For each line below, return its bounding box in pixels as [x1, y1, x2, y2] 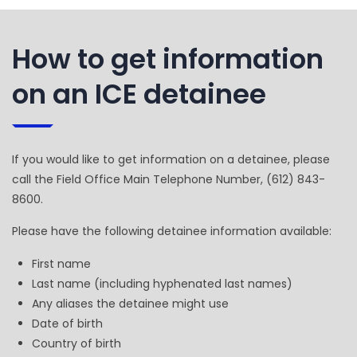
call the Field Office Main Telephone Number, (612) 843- [12, 171, 325, 187]
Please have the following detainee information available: [12, 222, 331, 239]
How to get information [12, 39, 324, 78]
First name [32, 255, 91, 272]
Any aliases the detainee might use [32, 295, 229, 312]
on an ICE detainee [12, 74, 266, 113]
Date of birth [32, 315, 103, 331]
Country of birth [32, 335, 121, 351]
